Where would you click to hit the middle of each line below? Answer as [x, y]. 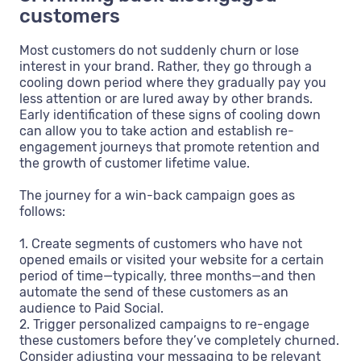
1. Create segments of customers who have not [161, 243]
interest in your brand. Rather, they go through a [166, 66]
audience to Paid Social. [91, 308]
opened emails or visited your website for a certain [172, 259]
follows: [42, 211]
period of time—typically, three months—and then [168, 276]
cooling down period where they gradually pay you [173, 82]
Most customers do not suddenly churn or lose [159, 50]
